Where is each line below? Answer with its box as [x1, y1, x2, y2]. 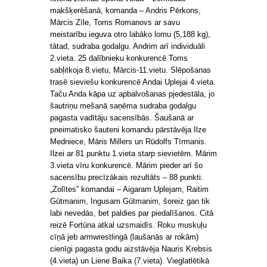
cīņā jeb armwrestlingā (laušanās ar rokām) [50, 232, 198, 241]
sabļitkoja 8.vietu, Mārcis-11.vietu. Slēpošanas [50, 65, 211, 74]
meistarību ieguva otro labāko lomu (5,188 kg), [50, 29, 210, 39]
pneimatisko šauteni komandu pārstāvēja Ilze [50, 125, 206, 134]
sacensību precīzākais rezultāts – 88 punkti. [50, 172, 203, 182]
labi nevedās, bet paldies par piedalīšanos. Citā [50, 208, 213, 218]
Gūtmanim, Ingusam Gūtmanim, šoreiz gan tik [50, 196, 210, 206]
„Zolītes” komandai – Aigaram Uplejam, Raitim [50, 184, 209, 194]
